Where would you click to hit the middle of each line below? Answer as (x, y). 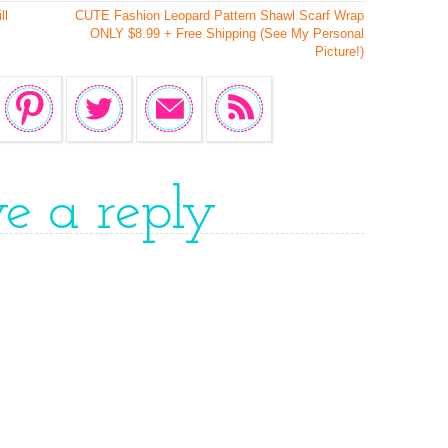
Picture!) (339, 51)
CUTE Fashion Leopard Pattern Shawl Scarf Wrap (219, 15)
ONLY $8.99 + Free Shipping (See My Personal (227, 33)
